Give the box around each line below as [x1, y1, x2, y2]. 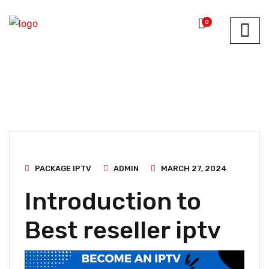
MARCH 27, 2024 [159, 164, 227, 173]
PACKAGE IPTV [35, 164, 91, 173]
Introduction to [25, 187, 201, 216]
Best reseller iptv [25, 216, 221, 244]
